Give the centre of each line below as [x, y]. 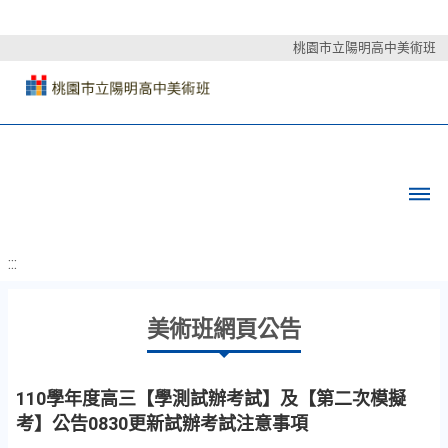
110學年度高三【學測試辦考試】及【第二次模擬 [211, 398]
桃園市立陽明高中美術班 [364, 47]
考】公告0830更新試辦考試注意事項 [162, 423]
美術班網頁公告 [224, 329]
